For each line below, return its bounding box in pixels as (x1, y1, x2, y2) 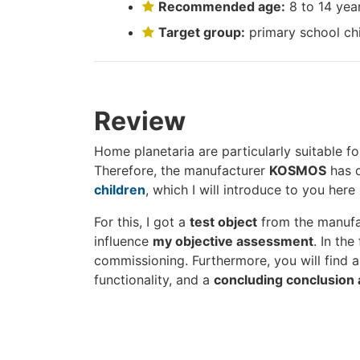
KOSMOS (269, 162, 326, 178)
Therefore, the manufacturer (94, 162, 269, 178)
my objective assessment (153, 233, 313, 249)
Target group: (158, 24, 245, 40)
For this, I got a (94, 214, 190, 230)
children (94, 182, 145, 198)
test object (190, 214, 257, 230)
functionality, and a (94, 272, 214, 288)
